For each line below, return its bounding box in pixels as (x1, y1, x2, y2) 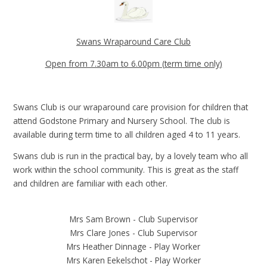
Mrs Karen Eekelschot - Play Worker (66, 254, 201, 266)
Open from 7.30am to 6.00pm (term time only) (45, 57, 222, 69)
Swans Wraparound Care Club (76, 35, 191, 47)
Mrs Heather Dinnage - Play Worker (67, 240, 200, 252)
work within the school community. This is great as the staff (13, 164, 239, 176)
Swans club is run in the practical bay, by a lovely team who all (13, 150, 249, 162)
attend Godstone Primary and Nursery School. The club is (13, 114, 231, 126)
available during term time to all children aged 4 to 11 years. (13, 128, 241, 140)
